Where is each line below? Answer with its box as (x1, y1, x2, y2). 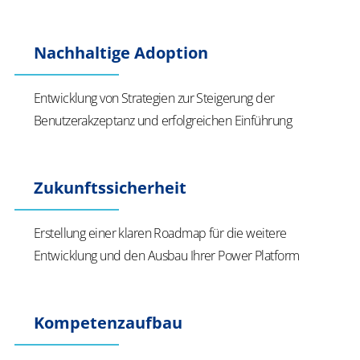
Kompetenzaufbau (34, 312, 182, 333)
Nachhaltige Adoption (34, 42, 208, 63)
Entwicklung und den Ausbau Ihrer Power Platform (34, 247, 300, 264)
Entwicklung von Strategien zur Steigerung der (34, 89, 275, 107)
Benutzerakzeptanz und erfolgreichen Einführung (34, 112, 292, 129)
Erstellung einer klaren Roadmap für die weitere (34, 224, 287, 242)
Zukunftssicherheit (34, 177, 186, 198)
